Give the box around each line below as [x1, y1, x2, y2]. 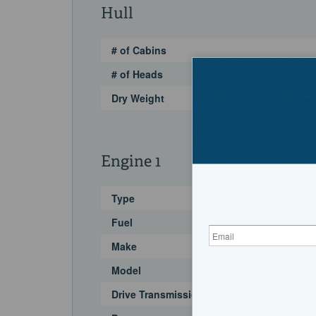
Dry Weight [111, 91, 164, 106]
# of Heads [111, 67, 163, 82]
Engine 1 [101, 154, 161, 171]
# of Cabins [111, 43, 166, 58]
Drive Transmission [111, 287, 204, 302]
